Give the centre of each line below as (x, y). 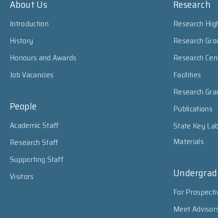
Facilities (187, 75)
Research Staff (34, 142)
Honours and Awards (43, 58)
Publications (193, 109)
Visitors (22, 176)
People (23, 106)
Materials (189, 141)
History (22, 41)
